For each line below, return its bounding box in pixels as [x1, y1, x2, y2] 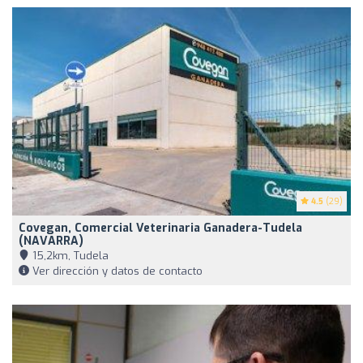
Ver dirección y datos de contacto [29, 263, 203, 278]
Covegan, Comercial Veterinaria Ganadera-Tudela [19, 220, 302, 236]
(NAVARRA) [19, 233, 83, 249]
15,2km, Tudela [29, 248, 109, 263]
